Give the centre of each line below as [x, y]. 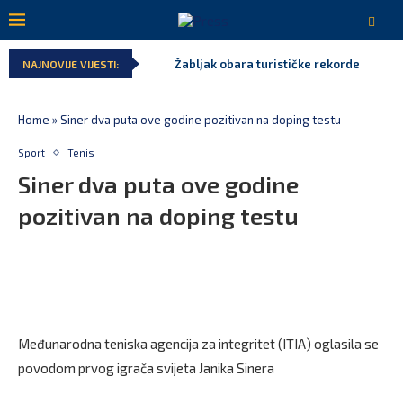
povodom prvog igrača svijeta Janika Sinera [146, 368]
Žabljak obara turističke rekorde [267, 64]
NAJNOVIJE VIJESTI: [71, 64]
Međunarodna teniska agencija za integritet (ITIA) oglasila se [198, 344]
